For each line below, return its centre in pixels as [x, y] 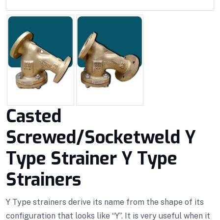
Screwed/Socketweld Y [101, 137]
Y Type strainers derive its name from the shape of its [105, 202]
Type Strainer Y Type [92, 158]
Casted [34, 116]
